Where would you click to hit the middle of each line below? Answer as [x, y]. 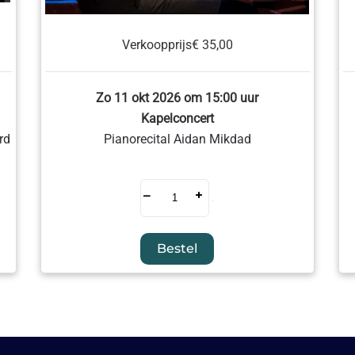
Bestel [177, 248]
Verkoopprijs [157, 45]
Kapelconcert [177, 118]
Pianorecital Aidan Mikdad [177, 139]
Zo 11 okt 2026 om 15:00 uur [177, 98]
